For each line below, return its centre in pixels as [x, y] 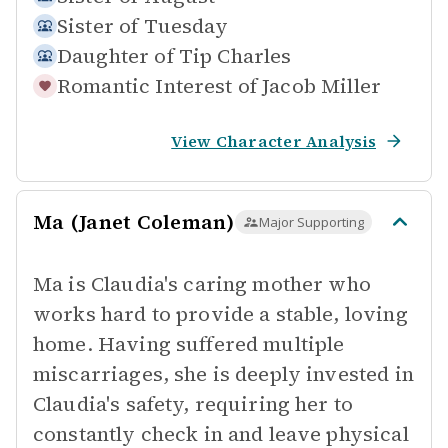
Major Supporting [311, 222]
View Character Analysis [273, 141]
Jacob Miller [321, 86]
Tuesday [186, 26]
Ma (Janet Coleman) [134, 222]
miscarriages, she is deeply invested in [223, 374]
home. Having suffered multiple [189, 344]
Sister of [98, 26]
